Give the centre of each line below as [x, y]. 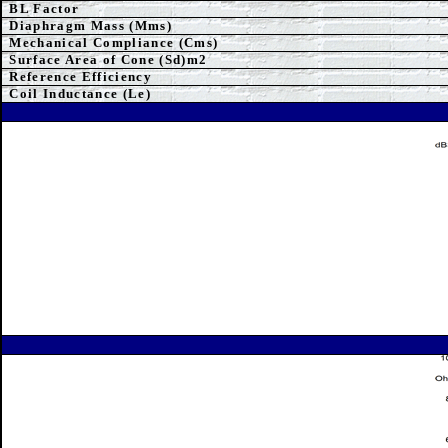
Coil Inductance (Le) [80, 93]
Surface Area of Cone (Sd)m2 [108, 59]
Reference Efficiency [80, 76]
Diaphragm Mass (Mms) [90, 25]
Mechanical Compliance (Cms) [114, 42]
